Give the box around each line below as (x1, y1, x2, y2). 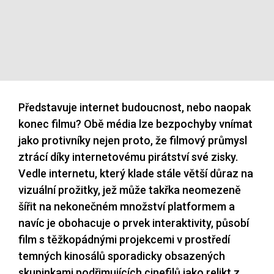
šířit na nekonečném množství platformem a (18, 200, 235, 213)
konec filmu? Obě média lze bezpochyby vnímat (18, 117, 253, 131)
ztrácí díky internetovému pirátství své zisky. (18, 150, 238, 164)
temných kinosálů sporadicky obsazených (18, 250, 225, 263)
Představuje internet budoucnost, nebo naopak (18, 101, 251, 114)
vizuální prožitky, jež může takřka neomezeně (18, 183, 241, 197)
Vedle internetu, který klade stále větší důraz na (18, 167, 253, 180)
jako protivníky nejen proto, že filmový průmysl (18, 134, 247, 147)
